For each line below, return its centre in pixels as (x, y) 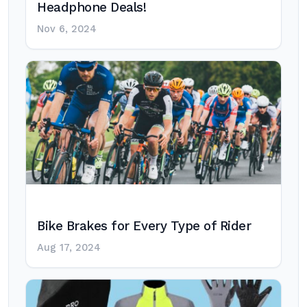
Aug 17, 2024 (69, 248)
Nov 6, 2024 (67, 29)
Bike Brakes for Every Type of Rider (144, 226)
